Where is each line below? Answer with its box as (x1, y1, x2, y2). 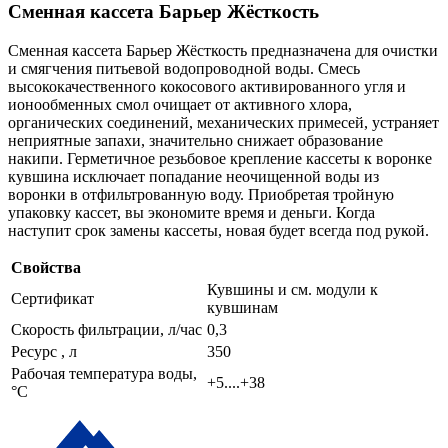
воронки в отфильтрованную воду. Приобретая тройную (8, 185, 394, 203)
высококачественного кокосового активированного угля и (8, 77, 406, 95)
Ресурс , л (11, 342, 77, 360)
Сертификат (11, 289, 94, 307)
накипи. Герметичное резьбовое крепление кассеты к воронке (8, 149, 432, 167)
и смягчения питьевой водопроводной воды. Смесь (8, 59, 360, 77)
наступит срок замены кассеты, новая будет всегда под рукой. (8, 221, 429, 239)
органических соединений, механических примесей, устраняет (8, 113, 439, 131)
